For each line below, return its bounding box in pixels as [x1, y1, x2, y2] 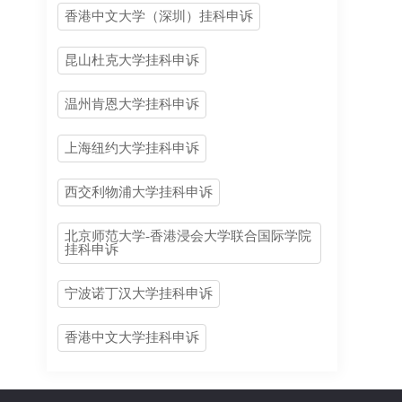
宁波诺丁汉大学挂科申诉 [65, 286, 213, 301]
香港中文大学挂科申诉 [65, 330, 199, 345]
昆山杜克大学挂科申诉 [65, 53, 199, 68]
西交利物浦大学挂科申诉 [65, 185, 213, 200]
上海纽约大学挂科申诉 [65, 141, 199, 156]
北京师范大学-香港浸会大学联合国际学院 [65, 229, 311, 244]
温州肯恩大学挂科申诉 [65, 97, 199, 112]
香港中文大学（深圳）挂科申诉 [65, 9, 253, 24]
